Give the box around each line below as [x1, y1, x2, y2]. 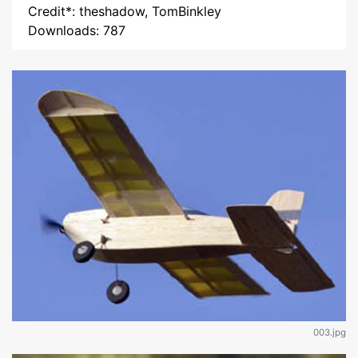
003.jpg [313, 326, 346, 338]
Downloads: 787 [28, 22, 125, 38]
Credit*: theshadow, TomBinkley [28, 3, 221, 19]
